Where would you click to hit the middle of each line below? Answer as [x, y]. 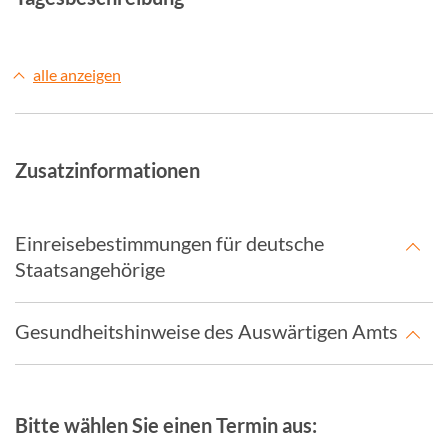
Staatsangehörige [90, 269]
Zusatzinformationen [107, 170]
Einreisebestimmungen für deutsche [169, 243]
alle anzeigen [77, 74]
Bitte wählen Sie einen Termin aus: [166, 425]
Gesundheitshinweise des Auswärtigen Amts [206, 331]
